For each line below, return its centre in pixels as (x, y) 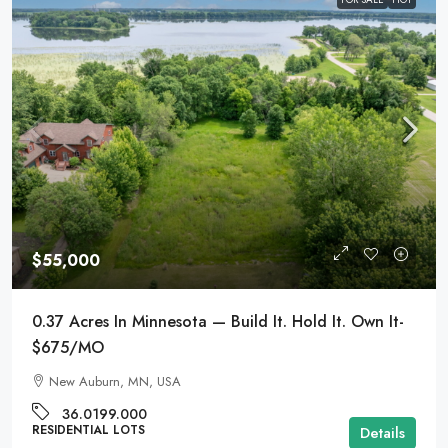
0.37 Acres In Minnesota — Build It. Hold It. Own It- (218, 321)
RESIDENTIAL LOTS (88, 429)
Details (382, 432)
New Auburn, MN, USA (115, 381)
